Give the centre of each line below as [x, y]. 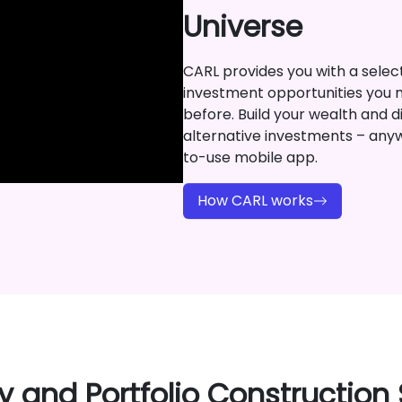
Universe [243, 26]
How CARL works [255, 201]
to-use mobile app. [250, 157]
